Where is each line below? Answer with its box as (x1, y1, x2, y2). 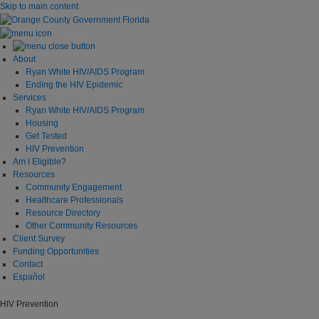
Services (13, 93, 46, 103)
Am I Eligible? (13, 157, 66, 167)
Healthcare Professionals (26, 195, 123, 206)
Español (13, 272, 45, 283)
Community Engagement (26, 182, 122, 193)
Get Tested (26, 131, 67, 142)
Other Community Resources (26, 221, 137, 231)
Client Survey (13, 234, 65, 244)
